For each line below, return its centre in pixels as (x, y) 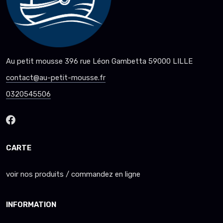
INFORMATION (31, 205)
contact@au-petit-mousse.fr (56, 78)
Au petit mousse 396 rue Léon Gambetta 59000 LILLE (99, 61)
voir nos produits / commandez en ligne (73, 174)
